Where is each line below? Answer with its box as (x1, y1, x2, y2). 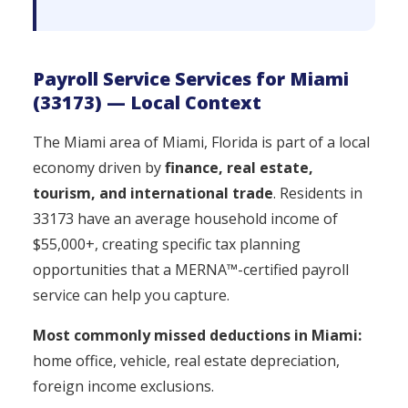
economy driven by (33, 158, 165, 178)
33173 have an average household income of (33, 209, 338, 229)
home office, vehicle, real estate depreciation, (33, 351, 340, 371)
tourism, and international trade (33, 183, 273, 203)
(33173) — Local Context (33, 90, 261, 115)
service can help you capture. (33, 285, 229, 305)
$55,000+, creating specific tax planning (33, 234, 301, 254)
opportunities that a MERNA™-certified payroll (33, 260, 349, 280)
